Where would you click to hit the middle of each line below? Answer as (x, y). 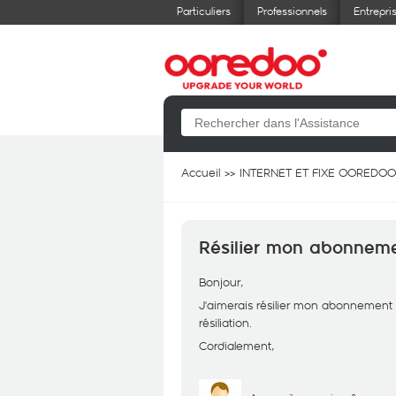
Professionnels (292, 11)
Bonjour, (221, 282)
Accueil (201, 172)
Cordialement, (236, 346)
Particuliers (204, 11)
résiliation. (225, 323)
